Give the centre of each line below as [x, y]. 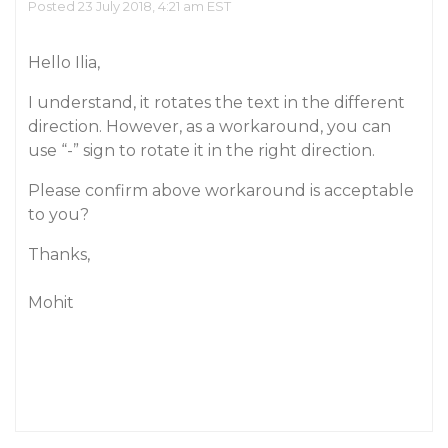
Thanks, [59, 254]
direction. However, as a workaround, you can [209, 126]
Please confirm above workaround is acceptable [221, 190]
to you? [58, 214]
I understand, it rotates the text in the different [216, 102]
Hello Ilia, [64, 62]
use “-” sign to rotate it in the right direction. [201, 150]
